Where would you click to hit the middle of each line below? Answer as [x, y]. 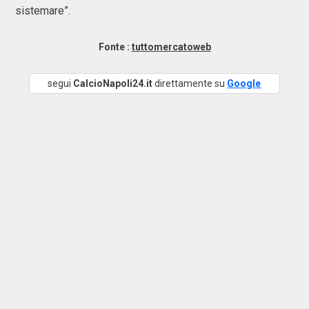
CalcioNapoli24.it [113, 83]
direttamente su [190, 83]
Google [244, 83]
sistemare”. [43, 11]
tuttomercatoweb [171, 47]
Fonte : [115, 47]
